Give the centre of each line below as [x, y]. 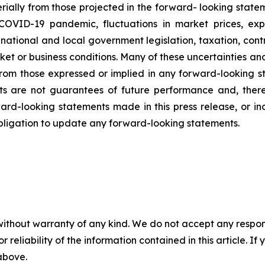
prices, [228, 24]
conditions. [93, 57]
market [192, 24]
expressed [71, 74]
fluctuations [130, 24]
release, [219, 107]
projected [101, 7]
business [48, 57]
